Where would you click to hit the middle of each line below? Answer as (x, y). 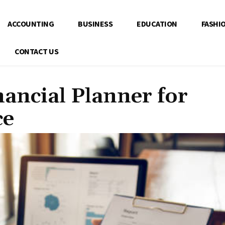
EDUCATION (157, 24)
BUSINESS (95, 24)
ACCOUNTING (31, 24)
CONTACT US (36, 51)
